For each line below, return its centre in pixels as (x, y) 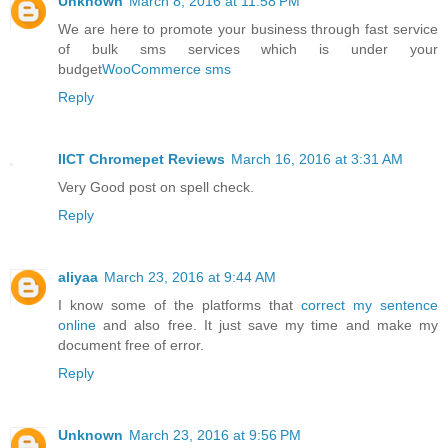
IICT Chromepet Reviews (141, 158)
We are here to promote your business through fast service (248, 28)
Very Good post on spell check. (156, 186)
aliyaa (78, 276)
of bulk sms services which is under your (248, 48)
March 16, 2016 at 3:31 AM (317, 158)
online (77, 324)
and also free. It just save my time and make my (267, 324)
